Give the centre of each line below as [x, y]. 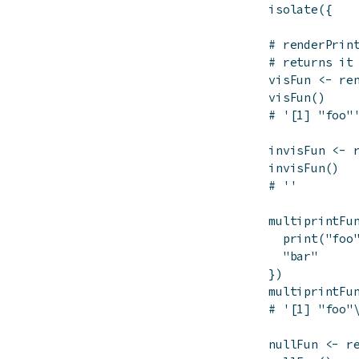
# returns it [311, 63]
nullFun [293, 345]
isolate [293, 10]
